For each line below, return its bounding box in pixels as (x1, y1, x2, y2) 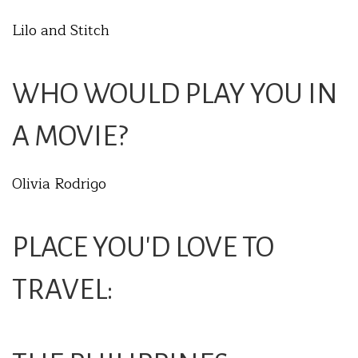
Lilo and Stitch (12, 18, 109, 43)
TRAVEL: (12, 274, 113, 306)
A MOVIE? (12, 121, 128, 153)
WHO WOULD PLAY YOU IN (12, 78, 338, 110)
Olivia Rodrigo (12, 172, 106, 197)
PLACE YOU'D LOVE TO (12, 232, 274, 264)
